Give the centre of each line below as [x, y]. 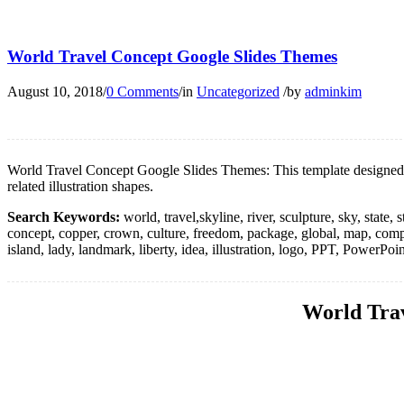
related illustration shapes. [80, 186]
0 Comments [142, 91]
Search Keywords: [64, 216]
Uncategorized [238, 91]
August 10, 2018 [55, 91]
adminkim [333, 91]
